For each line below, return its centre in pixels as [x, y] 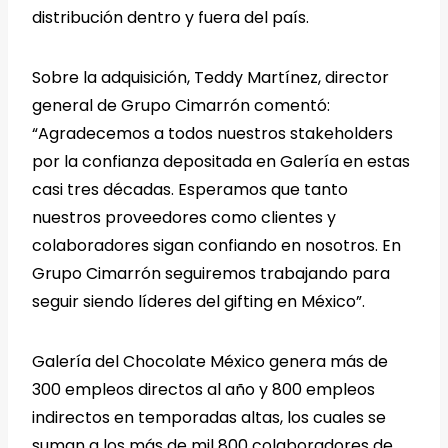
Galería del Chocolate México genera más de [210, 361]
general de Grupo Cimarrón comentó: [181, 105]
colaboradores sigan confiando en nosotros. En [216, 245]
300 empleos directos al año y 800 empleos [203, 389]
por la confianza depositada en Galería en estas [221, 161]
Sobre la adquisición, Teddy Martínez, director [210, 77]
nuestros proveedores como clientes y [184, 217]
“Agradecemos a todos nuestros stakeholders [212, 133]
